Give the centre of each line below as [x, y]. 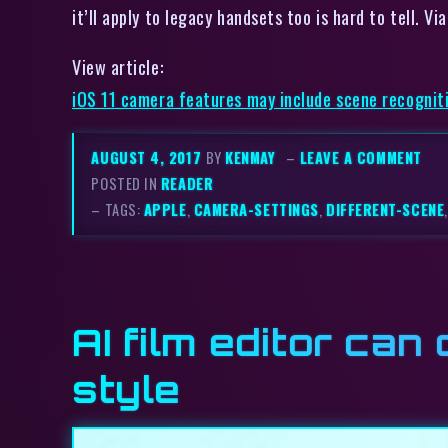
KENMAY [250, 158]
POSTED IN [126, 184]
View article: [118, 67]
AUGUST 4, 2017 [148, 158]
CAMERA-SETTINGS [256, 210]
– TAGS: [117, 210]
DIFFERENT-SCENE [385, 210]
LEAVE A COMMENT [360, 158]
